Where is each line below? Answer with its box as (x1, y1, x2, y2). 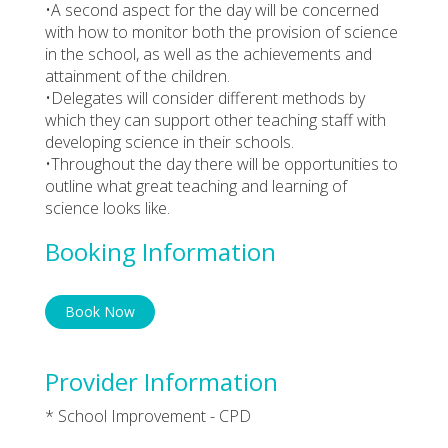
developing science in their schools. (45, 130, 294, 153)
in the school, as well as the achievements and (45, 42, 372, 65)
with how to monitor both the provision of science (45, 20, 398, 43)
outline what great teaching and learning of (45, 174, 347, 197)
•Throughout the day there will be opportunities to (45, 152, 398, 175)
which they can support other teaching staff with (45, 108, 386, 131)
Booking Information (45, 234, 276, 268)
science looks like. (45, 196, 170, 219)
